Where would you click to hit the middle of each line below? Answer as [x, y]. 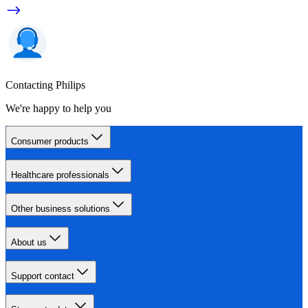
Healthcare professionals [60, 175]
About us [29, 242]
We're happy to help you [58, 108]
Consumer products [50, 141]
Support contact [43, 276]
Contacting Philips [45, 85]
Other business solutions [60, 208]
